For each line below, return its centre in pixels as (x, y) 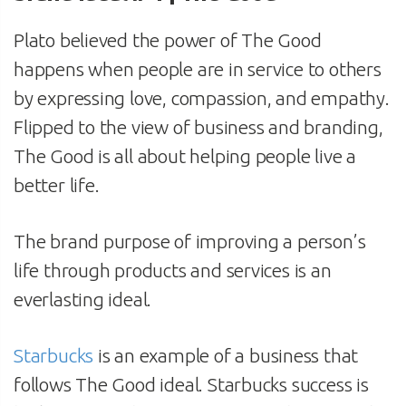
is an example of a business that (226, 355)
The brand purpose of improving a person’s (190, 241)
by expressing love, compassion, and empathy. (202, 97)
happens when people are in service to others (198, 68)
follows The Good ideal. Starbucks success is (191, 384)
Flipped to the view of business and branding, (198, 126)
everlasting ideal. (83, 299)
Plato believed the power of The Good (168, 39)
